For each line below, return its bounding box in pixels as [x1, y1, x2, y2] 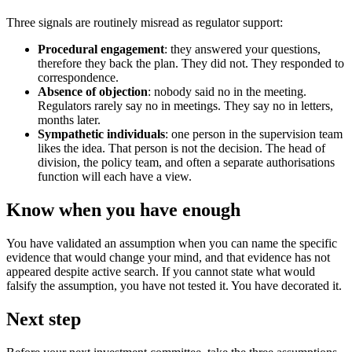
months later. [38, 112, 101, 126]
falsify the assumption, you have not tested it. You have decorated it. [6, 278, 342, 292]
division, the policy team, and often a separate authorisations [38, 155, 335, 169]
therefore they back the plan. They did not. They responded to [38, 56, 344, 70]
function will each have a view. [38, 169, 192, 183]
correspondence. [38, 70, 119, 84]
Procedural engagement [38, 42, 164, 56]
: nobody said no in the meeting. [148, 84, 306, 98]
